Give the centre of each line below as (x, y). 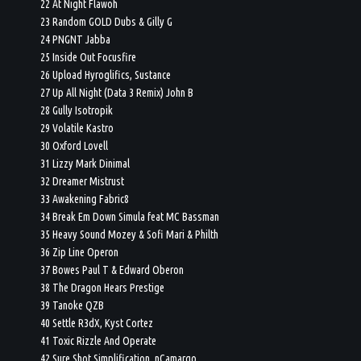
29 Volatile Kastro (77, 128)
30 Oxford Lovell (75, 145)
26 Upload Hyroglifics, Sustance (106, 75)
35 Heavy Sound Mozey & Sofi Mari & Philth (130, 234)
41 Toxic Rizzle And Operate (99, 340)
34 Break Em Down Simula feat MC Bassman (130, 216)
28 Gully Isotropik (77, 110)
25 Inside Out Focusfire (89, 57)
